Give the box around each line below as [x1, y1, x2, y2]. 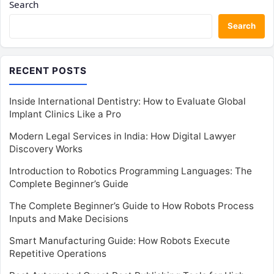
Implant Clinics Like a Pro [9, 108, 121, 120]
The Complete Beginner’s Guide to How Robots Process [9, 199, 254, 212]
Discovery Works [9, 143, 83, 155]
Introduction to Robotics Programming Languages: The [9, 165, 252, 177]
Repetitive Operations [9, 247, 106, 259]
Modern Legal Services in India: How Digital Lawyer [9, 130, 236, 142]
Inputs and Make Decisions [9, 212, 128, 224]
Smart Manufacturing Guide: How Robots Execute [9, 234, 230, 246]
